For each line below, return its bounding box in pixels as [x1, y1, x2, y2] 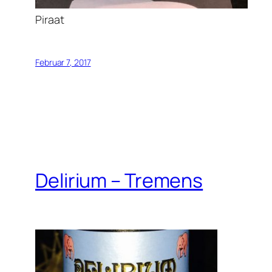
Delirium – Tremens [35, 166, 203, 194]
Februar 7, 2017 [35, 56, 91, 69]
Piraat [35, 12, 64, 27]
